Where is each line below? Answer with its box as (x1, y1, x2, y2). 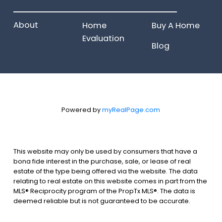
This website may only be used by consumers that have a (13, 147, 197, 156)
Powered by (61, 105, 103, 114)
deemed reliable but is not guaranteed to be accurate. (13, 196, 190, 205)
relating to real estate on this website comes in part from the (13, 176, 207, 185)
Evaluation (82, 33, 125, 45)
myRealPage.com (102, 105, 161, 114)
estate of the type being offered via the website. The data (13, 166, 198, 175)
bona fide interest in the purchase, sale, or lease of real (13, 157, 191, 166)
